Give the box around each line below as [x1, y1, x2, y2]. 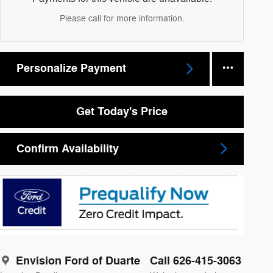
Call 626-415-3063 [150, 253, 241, 269]
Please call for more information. [59, 13, 185, 24]
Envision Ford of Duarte [16, 253, 140, 269]
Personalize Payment [16, 61, 126, 76]
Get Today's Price [76, 104, 168, 119]
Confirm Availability [16, 141, 119, 156]
